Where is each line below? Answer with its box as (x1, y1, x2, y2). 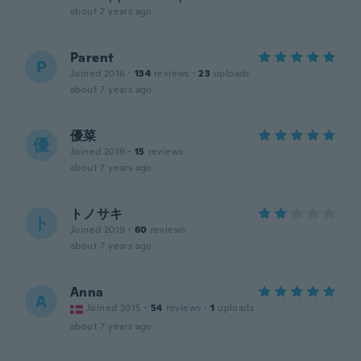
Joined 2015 (86, 301, 142, 314)
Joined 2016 (70, 67, 126, 80)
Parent (70, 49, 114, 66)
